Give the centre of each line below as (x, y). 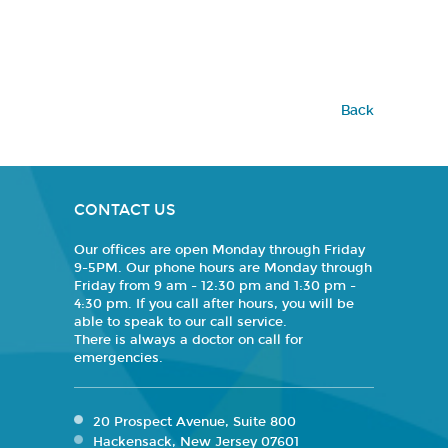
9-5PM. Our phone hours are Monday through (223, 268)
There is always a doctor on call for (188, 340)
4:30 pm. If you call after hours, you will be (214, 304)
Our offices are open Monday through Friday (219, 250)
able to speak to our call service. (180, 322)
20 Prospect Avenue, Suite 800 (194, 422)
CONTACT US (124, 210)
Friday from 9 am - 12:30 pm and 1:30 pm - (215, 286)
